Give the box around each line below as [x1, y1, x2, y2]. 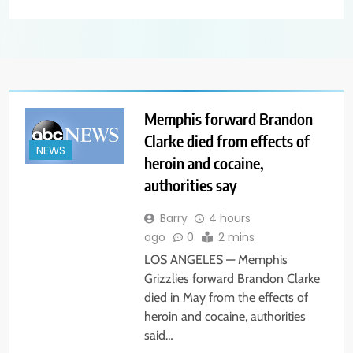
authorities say [143, 175, 237, 195]
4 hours [208, 210, 251, 227]
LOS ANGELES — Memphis [143, 252, 288, 268]
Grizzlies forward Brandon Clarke [143, 271, 320, 287]
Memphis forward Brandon [143, 109, 313, 129]
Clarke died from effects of [143, 131, 310, 151]
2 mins [217, 229, 255, 246]
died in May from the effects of [143, 290, 308, 306]
